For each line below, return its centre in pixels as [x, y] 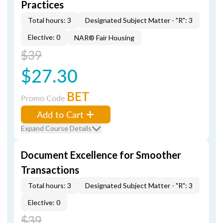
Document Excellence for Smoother [101, 155]
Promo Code [44, 98]
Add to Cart [60, 114]
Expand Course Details [56, 128]
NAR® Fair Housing [104, 38]
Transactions [50, 170]
